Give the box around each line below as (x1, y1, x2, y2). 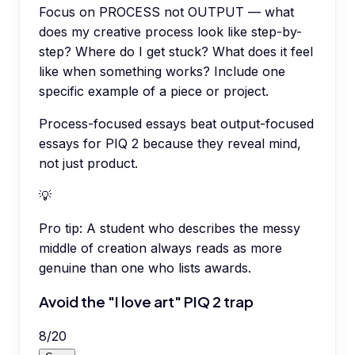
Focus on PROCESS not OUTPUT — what (39, 3, 294, 20)
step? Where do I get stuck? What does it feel (39, 43, 313, 59)
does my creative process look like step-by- (39, 23, 302, 40)
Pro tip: (39, 219, 82, 236)
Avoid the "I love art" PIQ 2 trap (39, 292, 254, 311)
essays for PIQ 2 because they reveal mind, (39, 135, 301, 151)
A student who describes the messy (86, 219, 300, 236)
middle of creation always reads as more (39, 239, 282, 256)
